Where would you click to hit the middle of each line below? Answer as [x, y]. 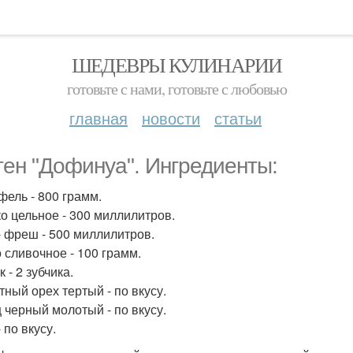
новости [171, 118]
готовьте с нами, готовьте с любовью [176, 89]
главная [98, 118]
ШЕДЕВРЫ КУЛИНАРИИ [176, 65]
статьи [238, 118]
